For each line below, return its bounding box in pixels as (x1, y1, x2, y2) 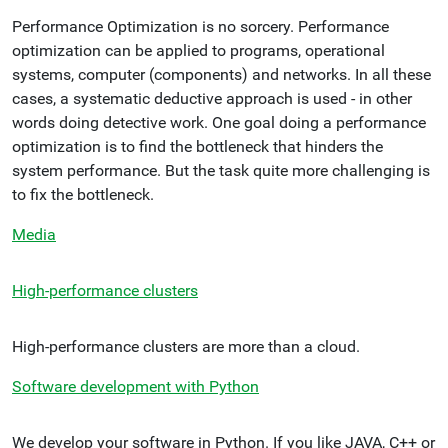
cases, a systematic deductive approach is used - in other (12, 89, 412, 108)
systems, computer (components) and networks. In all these (12, 65, 431, 84)
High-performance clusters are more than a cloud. (12, 337, 360, 356)
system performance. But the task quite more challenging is (12, 161, 430, 180)
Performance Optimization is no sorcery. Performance (12, 17, 389, 36)
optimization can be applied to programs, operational (12, 41, 385, 60)
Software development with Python (12, 377, 259, 396)
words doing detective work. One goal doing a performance (12, 113, 426, 132)
